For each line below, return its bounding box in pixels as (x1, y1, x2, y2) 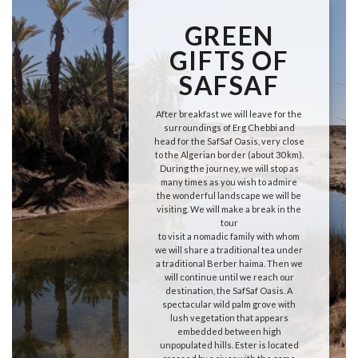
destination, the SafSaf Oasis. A (165, 284, 293, 296)
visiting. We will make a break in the (157, 203, 302, 214)
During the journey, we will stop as (159, 162, 299, 173)
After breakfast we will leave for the (156, 108, 303, 119)
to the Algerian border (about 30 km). (154, 149, 304, 160)
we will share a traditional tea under (155, 244, 304, 255)
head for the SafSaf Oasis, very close (153, 135, 304, 146)
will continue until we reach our (164, 271, 294, 282)
